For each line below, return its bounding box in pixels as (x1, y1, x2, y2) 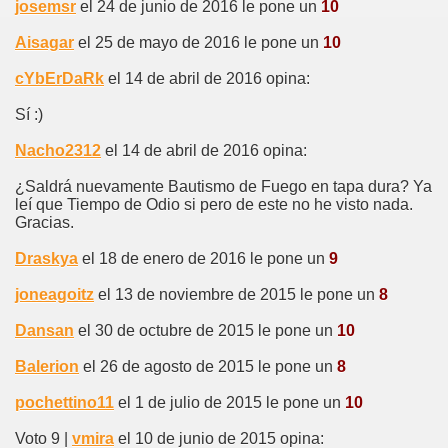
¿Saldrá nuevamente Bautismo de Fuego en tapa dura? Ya (15, 177, 432, 195)
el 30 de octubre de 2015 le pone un (74, 321, 337, 339)
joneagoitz (15, 285, 94, 303)
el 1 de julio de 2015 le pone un (114, 393, 345, 411)
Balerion (15, 357, 79, 375)
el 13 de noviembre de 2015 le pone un (94, 285, 379, 303)
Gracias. (15, 213, 74, 231)
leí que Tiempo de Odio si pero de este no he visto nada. (15, 195, 413, 213)
